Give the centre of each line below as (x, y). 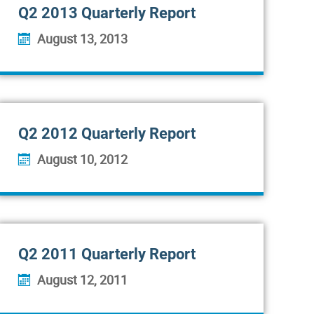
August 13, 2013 (82, 39)
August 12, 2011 (82, 280)
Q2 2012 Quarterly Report (107, 134)
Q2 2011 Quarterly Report (107, 254)
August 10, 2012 (82, 159)
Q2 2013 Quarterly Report (107, 13)
